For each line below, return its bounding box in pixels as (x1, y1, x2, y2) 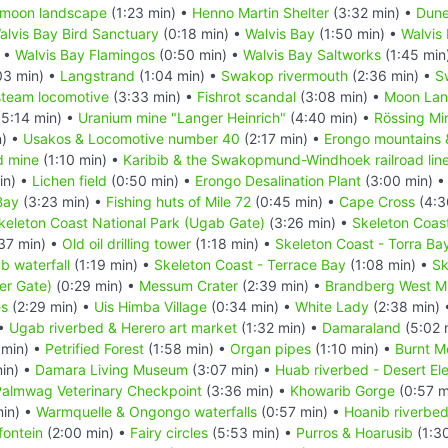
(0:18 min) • (159, 24, 245, 42)
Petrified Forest (45, 339, 144, 357)
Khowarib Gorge (290, 381, 395, 399)
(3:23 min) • (19, 192, 106, 210)
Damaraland (322, 318, 401, 336)
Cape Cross (339, 192, 415, 210)
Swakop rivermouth (221, 66, 348, 84)
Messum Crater (139, 276, 238, 294)
